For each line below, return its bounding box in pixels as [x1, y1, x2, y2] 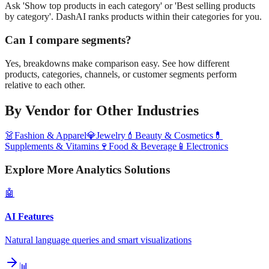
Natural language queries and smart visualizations [5, 235, 192, 246]
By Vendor [5, 102, 70, 118]
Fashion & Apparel [14, 130, 86, 141]
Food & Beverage [109, 141, 177, 152]
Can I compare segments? [5, 33, 131, 46]
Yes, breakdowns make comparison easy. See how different [5, 58, 229, 68]
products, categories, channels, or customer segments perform [5, 68, 237, 79]
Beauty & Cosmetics [135, 130, 213, 141]
